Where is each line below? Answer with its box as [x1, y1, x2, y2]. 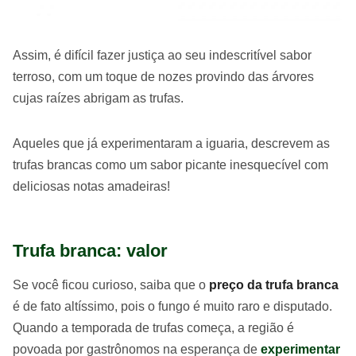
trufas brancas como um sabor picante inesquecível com [13, 157, 328, 172]
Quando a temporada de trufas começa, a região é [13, 320, 294, 335]
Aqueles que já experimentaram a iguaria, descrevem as [13, 136, 330, 150]
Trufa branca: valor [13, 240, 168, 261]
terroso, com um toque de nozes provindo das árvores [13, 69, 314, 83]
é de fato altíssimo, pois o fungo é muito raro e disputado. [13, 299, 332, 313]
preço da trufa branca [206, 277, 339, 292]
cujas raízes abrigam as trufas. [13, 91, 184, 105]
